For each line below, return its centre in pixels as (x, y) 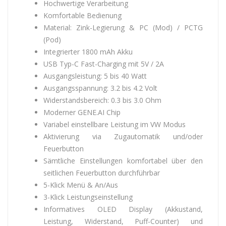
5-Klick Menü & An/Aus (81, 185)
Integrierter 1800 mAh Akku (88, 52)
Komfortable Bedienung (82, 15)
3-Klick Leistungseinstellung (88, 197)
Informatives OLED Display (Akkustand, (123, 209)
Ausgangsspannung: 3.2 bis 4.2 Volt (100, 88)
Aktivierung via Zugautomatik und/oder (123, 136)
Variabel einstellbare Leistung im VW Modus (115, 124)
